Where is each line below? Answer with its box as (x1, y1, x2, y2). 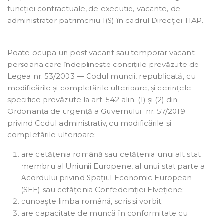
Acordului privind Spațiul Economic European (21, 173, 192, 183)
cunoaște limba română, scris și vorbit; (21, 197, 163, 206)
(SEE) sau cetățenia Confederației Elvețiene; (21, 185, 184, 195)
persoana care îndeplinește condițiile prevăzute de (7, 60, 199, 69)
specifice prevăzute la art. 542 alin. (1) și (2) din (7, 95, 178, 105)
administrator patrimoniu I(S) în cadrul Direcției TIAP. (7, 16, 204, 25)
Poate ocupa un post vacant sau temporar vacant (7, 48, 195, 58)
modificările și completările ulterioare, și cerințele (7, 83, 192, 93)
